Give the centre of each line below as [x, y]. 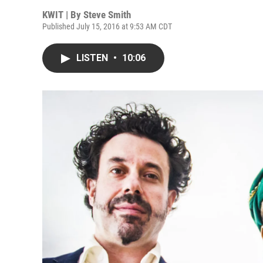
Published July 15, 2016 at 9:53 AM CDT [107, 26]
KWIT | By [63, 15]
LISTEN [93, 58]
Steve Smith [107, 15]
